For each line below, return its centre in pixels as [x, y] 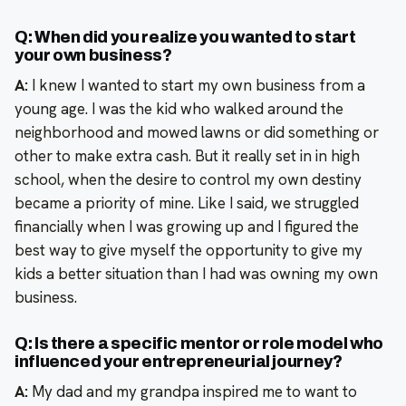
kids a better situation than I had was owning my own [196, 273]
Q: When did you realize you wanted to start [185, 37]
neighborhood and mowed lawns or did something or [197, 132]
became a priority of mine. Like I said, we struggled [187, 203]
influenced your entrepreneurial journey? [179, 361]
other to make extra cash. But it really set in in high [187, 155]
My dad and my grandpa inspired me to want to [193, 391]
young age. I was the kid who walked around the [179, 108]
